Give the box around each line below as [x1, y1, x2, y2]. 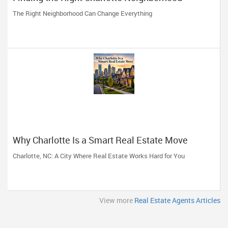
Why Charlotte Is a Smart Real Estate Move [13, 134, 188, 146]
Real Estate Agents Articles [134, 195, 220, 205]
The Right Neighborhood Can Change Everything [13, 9, 152, 18]
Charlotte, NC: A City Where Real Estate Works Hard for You [13, 151, 185, 160]
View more [99, 195, 134, 205]
